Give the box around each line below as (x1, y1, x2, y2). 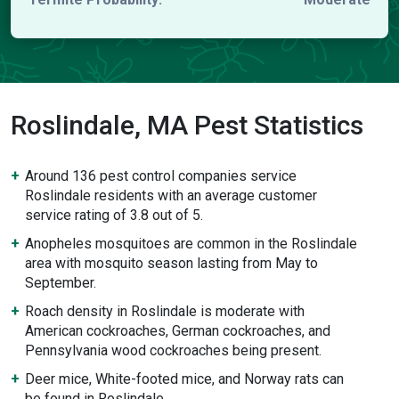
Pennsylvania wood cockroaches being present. (25, 342, 322, 359)
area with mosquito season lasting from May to (25, 255, 318, 272)
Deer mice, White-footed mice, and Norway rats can (25, 370, 344, 387)
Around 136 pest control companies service (25, 167, 297, 184)
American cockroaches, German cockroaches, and (25, 322, 330, 339)
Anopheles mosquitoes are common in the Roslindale (25, 235, 357, 252)
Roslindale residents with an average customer (25, 187, 317, 204)
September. (25, 274, 96, 291)
